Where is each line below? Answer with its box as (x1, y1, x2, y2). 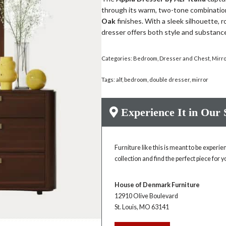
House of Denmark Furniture (115, 181, 200, 189)
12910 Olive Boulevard (115, 192, 179, 200)
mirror (192, 76, 209, 83)
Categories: (101, 55, 134, 62)
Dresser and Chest (159, 55, 210, 62)
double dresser (149, 76, 190, 83)
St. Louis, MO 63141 (115, 203, 169, 211)
